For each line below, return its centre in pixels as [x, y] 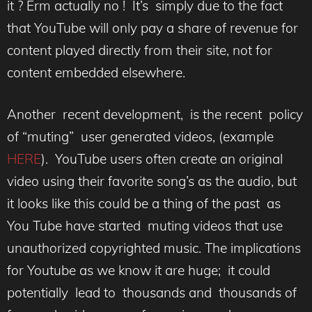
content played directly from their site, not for [140, 50]
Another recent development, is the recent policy [155, 114]
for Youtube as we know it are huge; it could [139, 270]
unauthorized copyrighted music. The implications [154, 248]
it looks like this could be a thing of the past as [144, 203]
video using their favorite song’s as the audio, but [152, 181]
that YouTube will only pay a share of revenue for [153, 28]
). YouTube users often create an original [162, 159]
